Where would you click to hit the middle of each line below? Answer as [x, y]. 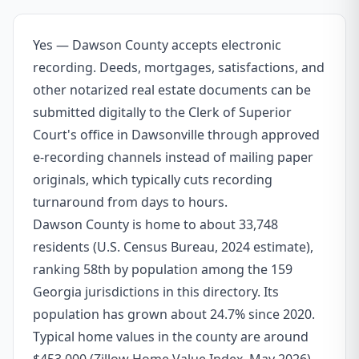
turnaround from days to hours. [130, 202]
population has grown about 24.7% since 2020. [174, 314]
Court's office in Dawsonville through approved [176, 135]
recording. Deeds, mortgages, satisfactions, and [179, 67]
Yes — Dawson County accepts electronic [157, 45]
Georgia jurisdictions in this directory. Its [156, 292]
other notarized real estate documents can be [172, 90]
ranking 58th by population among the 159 [163, 269]
